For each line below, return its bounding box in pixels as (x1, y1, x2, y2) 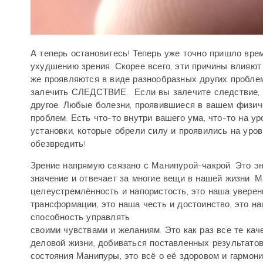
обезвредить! (31, 139, 86, 149)
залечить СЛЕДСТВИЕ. (31, 87, 129, 97)
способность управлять (31, 212, 130, 222)
